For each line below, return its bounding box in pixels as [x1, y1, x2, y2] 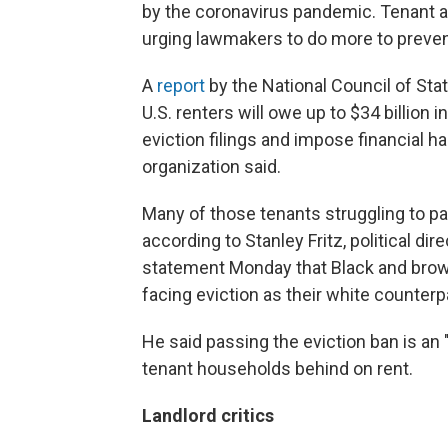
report [157, 75, 205, 96]
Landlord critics [142, 405, 274, 426]
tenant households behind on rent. [142, 358, 413, 379]
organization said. [142, 156, 281, 177]
